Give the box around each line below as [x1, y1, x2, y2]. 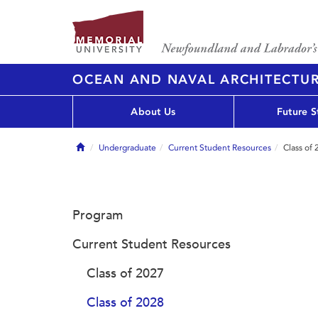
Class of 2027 [87, 265, 164, 281]
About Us [131, 105, 176, 118]
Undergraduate [99, 143, 156, 153]
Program [72, 207, 123, 223]
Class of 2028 [87, 295, 164, 310]
